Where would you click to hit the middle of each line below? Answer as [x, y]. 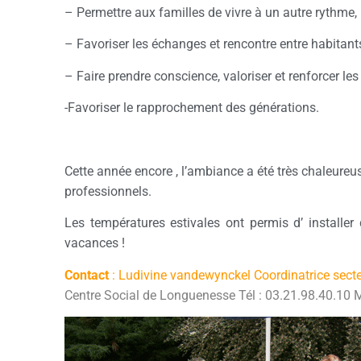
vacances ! [95, 243]
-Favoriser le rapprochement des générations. [192, 108]
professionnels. [108, 191]
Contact [87, 275]
